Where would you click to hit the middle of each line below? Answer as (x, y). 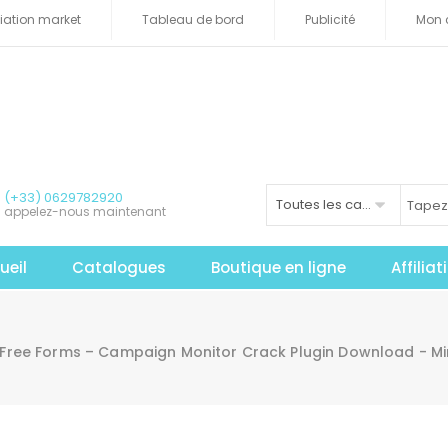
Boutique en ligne (279, 267)
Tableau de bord (193, 19)
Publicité (330, 19)
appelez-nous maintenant (85, 211)
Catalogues (119, 267)
